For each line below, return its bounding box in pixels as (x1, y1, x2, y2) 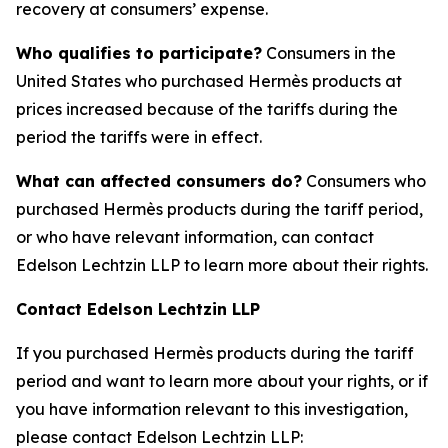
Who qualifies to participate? (16, 43, 262, 63)
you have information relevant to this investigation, (16, 399, 408, 419)
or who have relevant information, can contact (16, 227, 374, 247)
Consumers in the (262, 43, 396, 63)
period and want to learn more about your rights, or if (16, 371, 428, 391)
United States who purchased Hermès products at (16, 71, 402, 91)
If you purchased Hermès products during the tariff (16, 343, 414, 363)
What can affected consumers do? (16, 171, 302, 191)
